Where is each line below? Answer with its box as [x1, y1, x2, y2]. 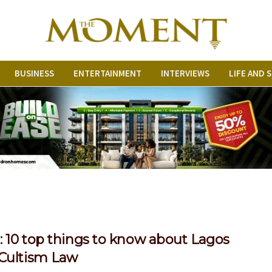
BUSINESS [15, 67, 54, 79]
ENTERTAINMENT [73, 67, 141, 79]
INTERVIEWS [161, 67, 209, 79]
